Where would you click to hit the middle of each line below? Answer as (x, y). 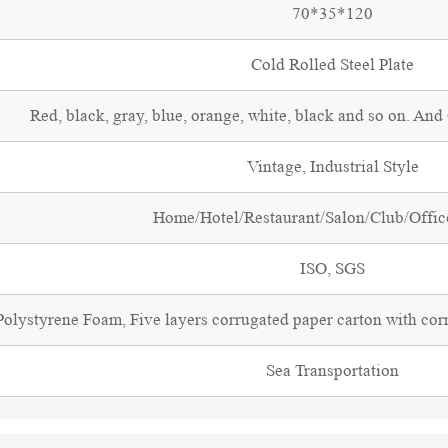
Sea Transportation (332, 370)
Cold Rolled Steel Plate (332, 64)
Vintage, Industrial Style (332, 166)
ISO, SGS (332, 268)
